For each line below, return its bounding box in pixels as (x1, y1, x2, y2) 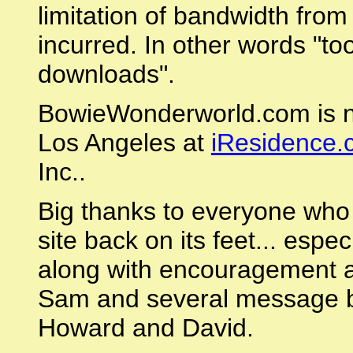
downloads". (38, 60, 175, 88)
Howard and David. (38, 314, 254, 342)
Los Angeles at (38, 128, 211, 157)
